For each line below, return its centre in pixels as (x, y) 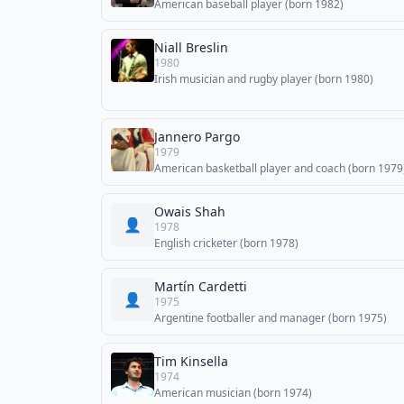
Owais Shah (190, 211)
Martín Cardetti (201, 286)
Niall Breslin (191, 47)
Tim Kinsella (191, 361)
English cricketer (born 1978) (226, 243)
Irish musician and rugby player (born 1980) (264, 79)
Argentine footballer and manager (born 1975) (271, 318)
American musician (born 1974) (233, 393)
